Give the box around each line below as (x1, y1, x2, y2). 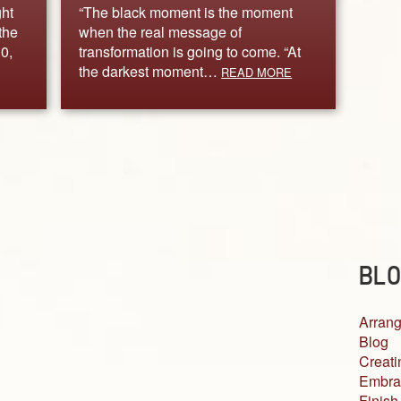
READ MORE (221, 63, 293, 81)
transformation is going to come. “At (79, 40, 302, 62)
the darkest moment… (79, 60, 222, 81)
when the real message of (79, 21, 243, 42)
